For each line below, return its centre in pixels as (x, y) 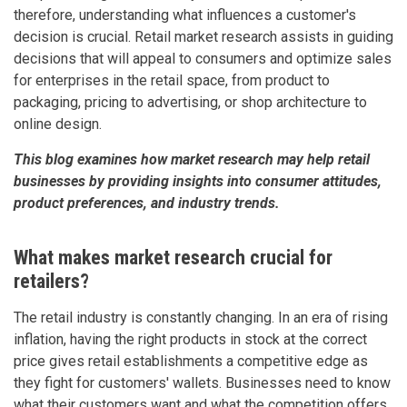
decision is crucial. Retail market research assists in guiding (203, 36)
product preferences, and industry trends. (149, 203)
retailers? (51, 281)
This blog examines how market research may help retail (192, 159)
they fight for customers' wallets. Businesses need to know (202, 382)
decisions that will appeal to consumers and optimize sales (203, 58)
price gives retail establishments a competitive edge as (191, 361)
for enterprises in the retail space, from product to (172, 80)
